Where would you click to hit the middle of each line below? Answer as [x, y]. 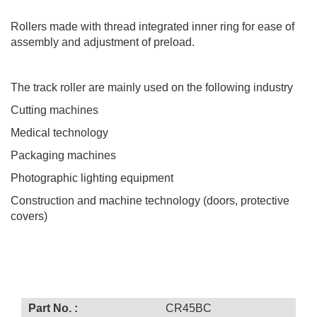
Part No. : [53, 308]
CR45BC [189, 308]
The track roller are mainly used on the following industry [153, 87]
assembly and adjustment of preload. [103, 42]
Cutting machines [54, 110]
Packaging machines [63, 155]
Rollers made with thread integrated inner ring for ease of [152, 26]
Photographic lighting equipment [92, 178]
